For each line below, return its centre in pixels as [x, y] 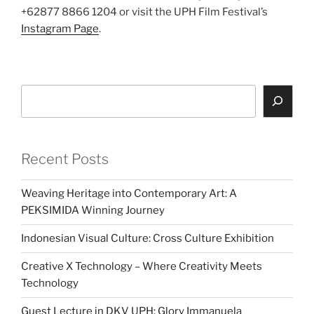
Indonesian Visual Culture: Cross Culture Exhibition [148, 239]
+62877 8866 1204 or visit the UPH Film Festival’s [144, 12]
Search [39, 92]
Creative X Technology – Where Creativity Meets [142, 267]
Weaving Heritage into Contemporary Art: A [129, 194]
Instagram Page [60, 29]
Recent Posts [65, 159]
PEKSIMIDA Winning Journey [93, 211]
